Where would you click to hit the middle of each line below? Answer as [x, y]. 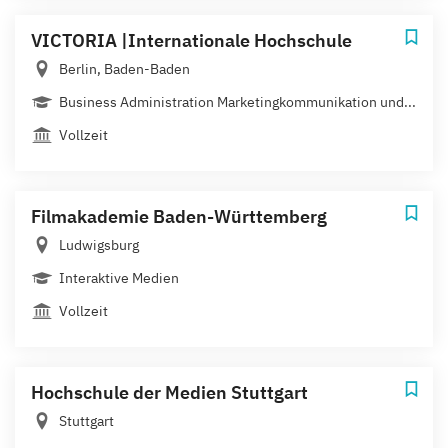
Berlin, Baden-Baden [124, 68]
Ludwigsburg [99, 244]
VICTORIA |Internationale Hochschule [191, 40]
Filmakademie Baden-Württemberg [179, 216]
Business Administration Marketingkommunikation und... [237, 101]
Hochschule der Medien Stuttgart [169, 392]
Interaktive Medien [119, 277]
